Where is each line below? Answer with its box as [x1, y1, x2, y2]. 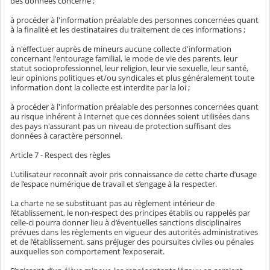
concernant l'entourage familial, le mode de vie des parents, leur [10, 53, 237, 64]
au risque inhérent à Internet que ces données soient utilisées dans [10, 111, 250, 122]
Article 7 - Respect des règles [10, 149, 110, 161]
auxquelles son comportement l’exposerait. [10, 246, 165, 257]
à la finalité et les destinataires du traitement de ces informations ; [10, 24, 245, 36]
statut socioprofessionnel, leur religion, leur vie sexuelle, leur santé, [10, 63, 248, 74]
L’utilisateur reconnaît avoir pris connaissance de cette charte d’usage [10, 169, 257, 180]
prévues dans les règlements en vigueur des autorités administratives [10, 227, 258, 238]
